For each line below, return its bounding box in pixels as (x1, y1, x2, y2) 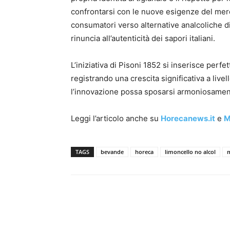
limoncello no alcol (165, 148, 216, 156)
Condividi (97, 210, 122, 218)
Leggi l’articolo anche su (71, 113, 161, 123)
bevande (101, 148, 124, 156)
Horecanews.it (161, 113, 215, 123)
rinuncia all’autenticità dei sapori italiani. (71, 33, 215, 43)
